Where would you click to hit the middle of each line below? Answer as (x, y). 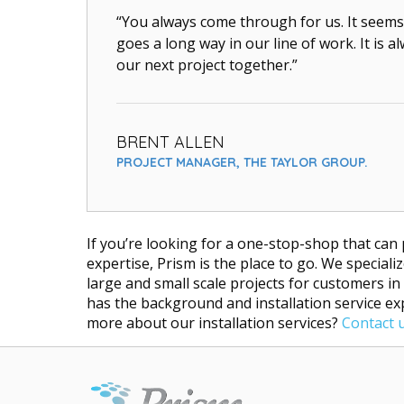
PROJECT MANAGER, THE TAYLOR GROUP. (242, 163)
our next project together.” (207, 65)
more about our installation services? (214, 323)
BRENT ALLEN (170, 142)
